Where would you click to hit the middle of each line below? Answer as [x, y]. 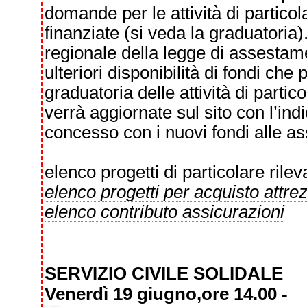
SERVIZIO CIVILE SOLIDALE [166, 273]
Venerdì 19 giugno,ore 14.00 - [166, 294]
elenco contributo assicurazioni [164, 212]
